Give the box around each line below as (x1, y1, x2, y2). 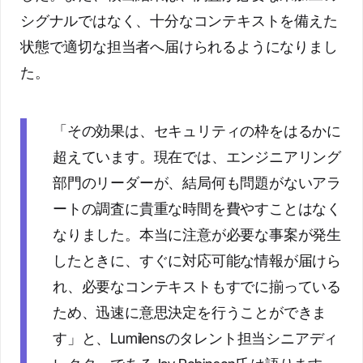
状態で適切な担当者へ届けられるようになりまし (20, 38, 338, 55)
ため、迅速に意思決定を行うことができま (53, 304, 327, 321)
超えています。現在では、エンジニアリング (53, 148, 341, 165)
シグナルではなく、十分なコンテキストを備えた (20, 12, 338, 29)
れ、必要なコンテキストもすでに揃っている (53, 278, 341, 295)
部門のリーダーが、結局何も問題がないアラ (53, 174, 341, 191)
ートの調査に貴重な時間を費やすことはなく (53, 200, 341, 217)
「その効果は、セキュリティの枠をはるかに (53, 122, 341, 139)
